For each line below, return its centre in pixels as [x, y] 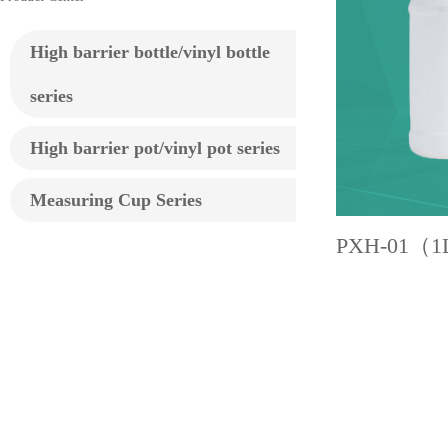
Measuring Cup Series [116, 199]
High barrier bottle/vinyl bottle [150, 51]
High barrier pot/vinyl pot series [155, 147]
